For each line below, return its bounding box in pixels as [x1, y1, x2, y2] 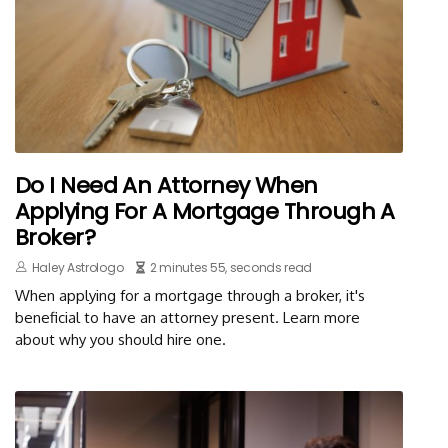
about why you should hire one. [15, 330, 226, 350]
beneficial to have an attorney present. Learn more [15, 308, 360, 328]
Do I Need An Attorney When [15, 170, 318, 202]
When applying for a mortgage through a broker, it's [15, 286, 365, 306]
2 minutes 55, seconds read [149, 259, 313, 277]
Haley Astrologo [31, 259, 124, 277]
